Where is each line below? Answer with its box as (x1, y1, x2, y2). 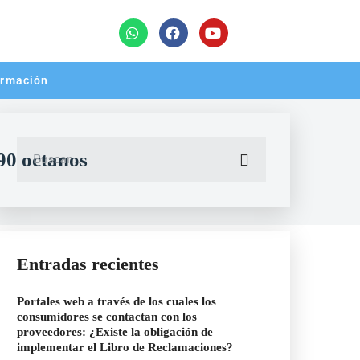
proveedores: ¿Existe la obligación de (17, 325, 213, 338)
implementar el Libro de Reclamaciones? (17, 341, 233, 354)
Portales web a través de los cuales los (17, 295, 216, 308)
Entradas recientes (17, 254, 159, 274)
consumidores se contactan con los (17, 310, 197, 323)
